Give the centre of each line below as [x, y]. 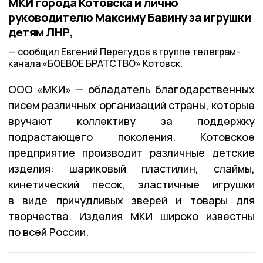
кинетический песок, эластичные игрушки [131, 184]
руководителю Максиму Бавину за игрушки [129, 18]
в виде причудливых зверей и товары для [131, 200]
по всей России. [48, 232]
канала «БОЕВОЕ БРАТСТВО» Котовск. [95, 63]
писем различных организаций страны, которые [131, 105]
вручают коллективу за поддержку [131, 121]
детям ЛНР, [41, 32]
